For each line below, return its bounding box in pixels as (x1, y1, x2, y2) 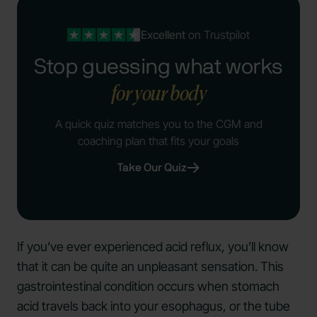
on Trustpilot (185, 28, 250, 42)
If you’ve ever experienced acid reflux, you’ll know (17, 239, 289, 254)
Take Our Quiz (117, 162, 187, 173)
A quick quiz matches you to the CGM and (54, 117, 263, 131)
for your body (110, 80, 207, 105)
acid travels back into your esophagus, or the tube (17, 299, 290, 313)
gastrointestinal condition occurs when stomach (17, 279, 279, 294)
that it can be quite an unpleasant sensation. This (17, 259, 284, 274)
